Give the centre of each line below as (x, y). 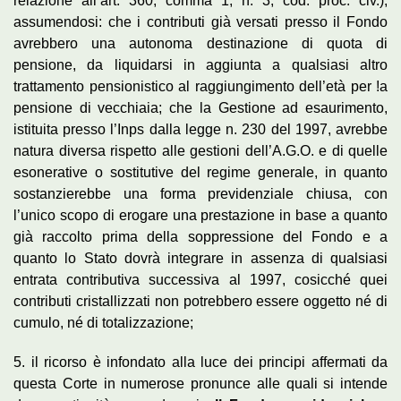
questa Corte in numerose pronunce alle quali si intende (200, 383)
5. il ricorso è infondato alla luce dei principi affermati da (200, 362)
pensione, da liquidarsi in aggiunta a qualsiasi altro (200, 64)
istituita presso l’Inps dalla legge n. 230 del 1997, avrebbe (200, 129)
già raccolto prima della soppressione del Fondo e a (200, 236)
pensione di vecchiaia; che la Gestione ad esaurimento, (200, 107)
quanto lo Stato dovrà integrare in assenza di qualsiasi (200, 258)
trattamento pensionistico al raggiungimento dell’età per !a (200, 86)
